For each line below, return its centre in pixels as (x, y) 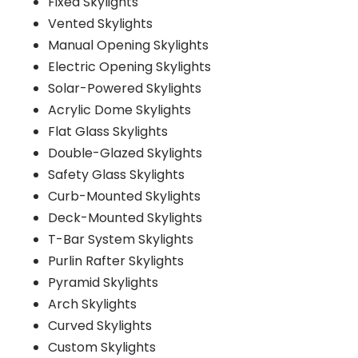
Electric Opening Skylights (129, 66)
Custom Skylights (102, 347)
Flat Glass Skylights (108, 131)
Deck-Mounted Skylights (125, 217)
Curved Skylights (100, 325)
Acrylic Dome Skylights (119, 109)
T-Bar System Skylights (121, 239)
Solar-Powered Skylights (125, 88)
